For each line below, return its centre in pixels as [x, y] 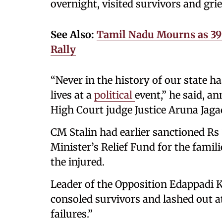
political [114, 95]
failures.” [72, 214]
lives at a [72, 95]
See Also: [72, 34]
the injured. [78, 162]
